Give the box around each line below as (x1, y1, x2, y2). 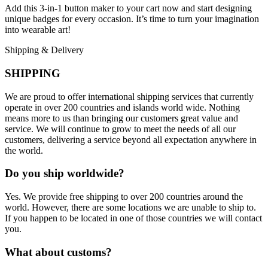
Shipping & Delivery (5, 45, 84, 56)
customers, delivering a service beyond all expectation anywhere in (5, 134, 257, 145)
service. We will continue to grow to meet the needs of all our (5, 123, 236, 134)
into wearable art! (5, 25, 71, 35)
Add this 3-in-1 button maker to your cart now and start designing (5, 3, 252, 14)
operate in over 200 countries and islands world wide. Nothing (5, 102, 240, 112)
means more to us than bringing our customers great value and (5, 112, 238, 123)
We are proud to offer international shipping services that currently (5, 91, 254, 102)
